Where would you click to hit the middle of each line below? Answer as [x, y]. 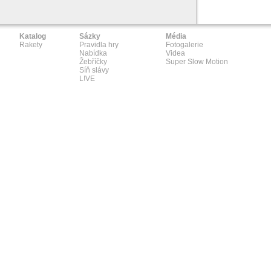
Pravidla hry [99, 45]
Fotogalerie [184, 45]
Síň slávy [94, 70]
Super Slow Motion [197, 62]
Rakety [31, 45]
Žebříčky [93, 62]
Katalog [33, 36]
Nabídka [93, 53]
